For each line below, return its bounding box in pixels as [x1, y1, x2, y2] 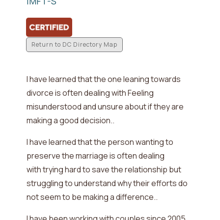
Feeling [127, 87, 154, 99]
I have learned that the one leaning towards [26, 74, 181, 85]
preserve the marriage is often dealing [26, 150, 165, 162]
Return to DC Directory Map [31, 40, 117, 49]
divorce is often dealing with [26, 87, 128, 99]
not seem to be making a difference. [26, 192, 156, 203]
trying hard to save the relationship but [42, 164, 181, 175]
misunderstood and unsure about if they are [26, 101, 184, 112]
